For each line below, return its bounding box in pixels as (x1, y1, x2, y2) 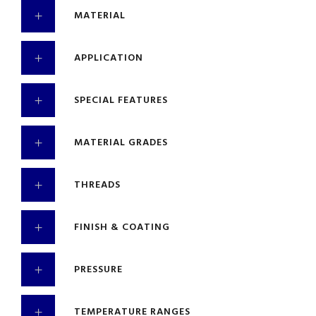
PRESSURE (74, 262, 123, 278)
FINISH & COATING (74, 219, 170, 236)
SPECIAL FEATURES (74, 92, 168, 109)
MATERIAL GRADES (74, 135, 168, 151)
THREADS (74, 177, 121, 193)
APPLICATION (74, 50, 143, 66)
